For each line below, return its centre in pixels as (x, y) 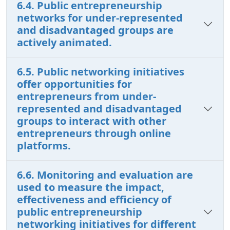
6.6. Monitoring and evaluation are (105, 175)
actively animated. (64, 42)
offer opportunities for (74, 84)
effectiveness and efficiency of (94, 199)
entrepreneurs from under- (87, 96)
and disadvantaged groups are (95, 30)
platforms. (44, 145)
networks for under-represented (100, 17)
